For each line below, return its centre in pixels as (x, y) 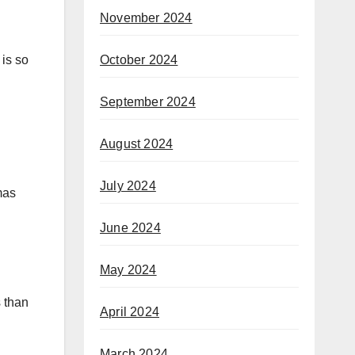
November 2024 (146, 18)
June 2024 (130, 228)
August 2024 (137, 144)
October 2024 (139, 60)
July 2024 (128, 186)
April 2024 (130, 312)
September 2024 (148, 102)
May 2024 (128, 270)
